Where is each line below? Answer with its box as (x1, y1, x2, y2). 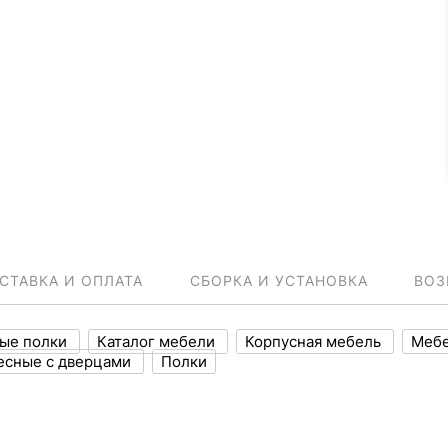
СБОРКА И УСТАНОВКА (190, 272, 368, 289)
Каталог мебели (97, 332, 219, 351)
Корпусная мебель (245, 332, 385, 351)
